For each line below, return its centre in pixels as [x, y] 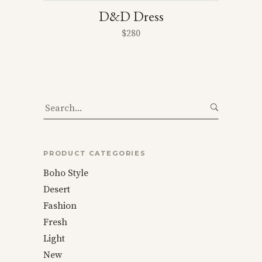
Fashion [60, 206]
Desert [57, 189]
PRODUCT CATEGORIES [95, 153]
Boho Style [66, 173]
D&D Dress [131, 16]
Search [58, 104]
